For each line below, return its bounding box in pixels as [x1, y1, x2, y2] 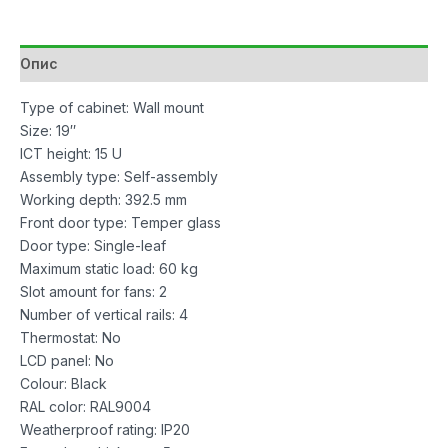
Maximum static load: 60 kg [20, 259, 198, 277]
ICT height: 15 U [20, 144, 122, 162]
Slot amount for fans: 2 [20, 282, 167, 300]
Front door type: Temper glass [20, 213, 221, 231]
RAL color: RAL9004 [20, 397, 151, 415]
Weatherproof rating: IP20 [20, 420, 190, 438]
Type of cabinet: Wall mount [20, 98, 204, 116]
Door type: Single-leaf [20, 236, 166, 254]
